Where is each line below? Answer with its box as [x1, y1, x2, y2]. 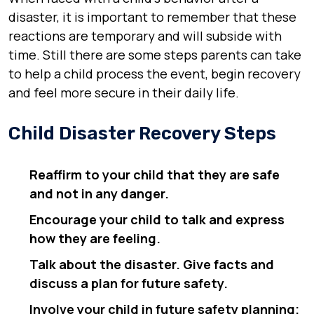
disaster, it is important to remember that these [8, 8, 296, 25]
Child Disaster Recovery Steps [8, 123, 276, 144]
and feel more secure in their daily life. [8, 84, 239, 101]
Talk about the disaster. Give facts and [29, 256, 274, 273]
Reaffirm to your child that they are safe [29, 166, 280, 183]
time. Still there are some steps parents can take [8, 46, 301, 63]
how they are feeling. [29, 230, 161, 247]
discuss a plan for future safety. [29, 275, 228, 292]
